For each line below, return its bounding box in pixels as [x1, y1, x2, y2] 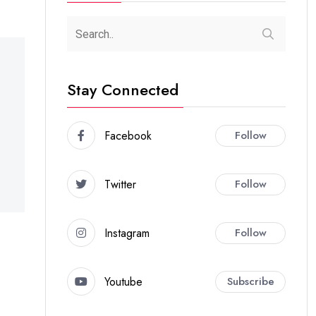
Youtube [104, 273, 142, 290]
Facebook [104, 127, 152, 144]
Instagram [104, 224, 150, 241]
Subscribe [226, 273, 274, 289]
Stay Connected [67, 78, 178, 101]
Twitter [104, 176, 136, 193]
